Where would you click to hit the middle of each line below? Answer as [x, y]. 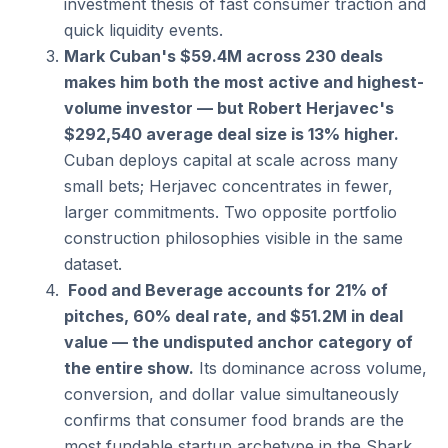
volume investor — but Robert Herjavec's [229, 108]
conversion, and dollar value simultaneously [231, 394]
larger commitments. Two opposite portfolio [230, 212]
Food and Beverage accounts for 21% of [225, 290]
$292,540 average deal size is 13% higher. [231, 134]
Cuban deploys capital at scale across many [231, 160]
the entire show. [129, 368]
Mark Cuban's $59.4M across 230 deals [223, 56]
